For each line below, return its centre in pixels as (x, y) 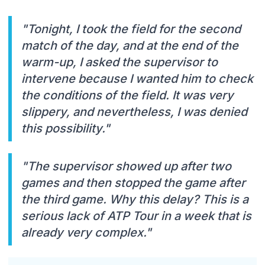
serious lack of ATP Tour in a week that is (136, 216)
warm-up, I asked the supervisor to (119, 62)
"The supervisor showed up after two (126, 166)
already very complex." (86, 232)
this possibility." (66, 128)
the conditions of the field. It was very (127, 95)
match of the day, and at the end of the (130, 45)
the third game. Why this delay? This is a (135, 199)
